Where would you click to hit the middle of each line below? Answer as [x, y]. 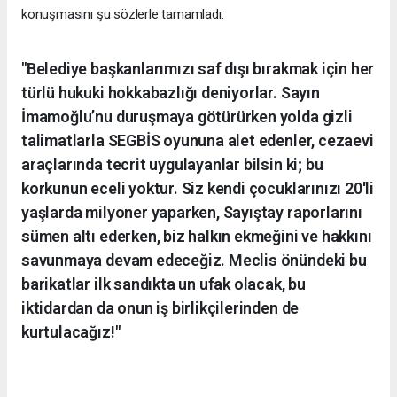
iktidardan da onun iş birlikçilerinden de [160, 307]
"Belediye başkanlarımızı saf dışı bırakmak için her [198, 68]
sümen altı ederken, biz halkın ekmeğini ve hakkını [197, 236]
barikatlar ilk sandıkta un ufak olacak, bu [163, 284]
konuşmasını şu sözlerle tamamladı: [123, 14]
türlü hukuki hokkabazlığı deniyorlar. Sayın [171, 92]
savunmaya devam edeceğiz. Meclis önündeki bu [194, 260]
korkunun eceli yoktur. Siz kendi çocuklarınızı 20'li [198, 188]
